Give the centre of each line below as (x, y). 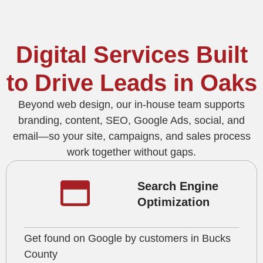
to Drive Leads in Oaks (131, 82)
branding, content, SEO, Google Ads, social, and (131, 120)
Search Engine (178, 186)
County (41, 254)
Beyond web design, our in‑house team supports (131, 104)
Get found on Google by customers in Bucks (127, 238)
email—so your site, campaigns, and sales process (131, 136)
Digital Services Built (131, 54)
